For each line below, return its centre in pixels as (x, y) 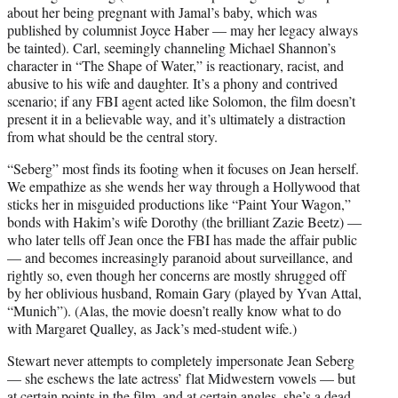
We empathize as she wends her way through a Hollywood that (183, 187)
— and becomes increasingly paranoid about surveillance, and (180, 258)
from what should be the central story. (112, 137)
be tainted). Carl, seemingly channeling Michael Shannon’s (171, 48)
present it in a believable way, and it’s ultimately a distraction (176, 119)
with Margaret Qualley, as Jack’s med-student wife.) (152, 329)
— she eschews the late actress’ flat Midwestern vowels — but (181, 378)
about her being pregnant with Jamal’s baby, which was (162, 12)
